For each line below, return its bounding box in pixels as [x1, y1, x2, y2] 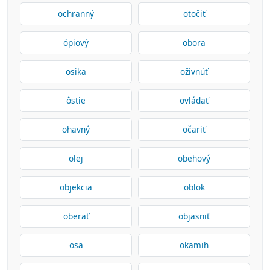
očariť [183, 124, 206, 135]
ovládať [180, 95, 209, 106]
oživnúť [180, 66, 208, 77]
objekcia [60, 181, 92, 193]
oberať [63, 210, 89, 222]
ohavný [62, 124, 90, 135]
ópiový [63, 37, 89, 48]
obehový [178, 152, 210, 164]
